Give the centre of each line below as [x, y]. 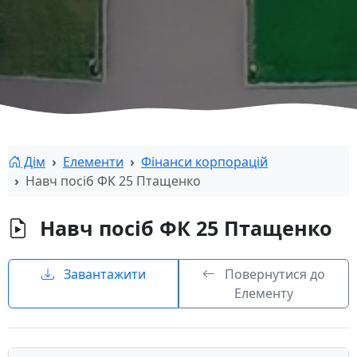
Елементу [264, 294]
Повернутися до [273, 275]
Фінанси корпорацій [204, 162]
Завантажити [103, 275]
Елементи [93, 162]
